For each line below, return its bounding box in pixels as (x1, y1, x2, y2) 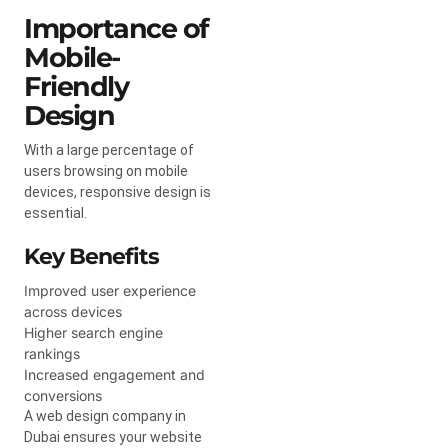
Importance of (24, 11, 208, 45)
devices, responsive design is (24, 183, 211, 200)
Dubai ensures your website (24, 428, 202, 445)
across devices (24, 302, 122, 320)
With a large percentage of (24, 141, 194, 158)
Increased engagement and (24, 365, 205, 383)
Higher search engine (24, 323, 163, 341)
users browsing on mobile (24, 162, 188, 179)
